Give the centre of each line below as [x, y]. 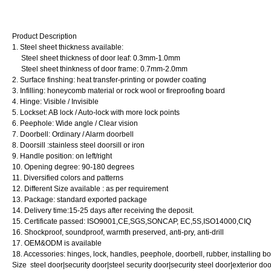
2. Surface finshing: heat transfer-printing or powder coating [109, 80]
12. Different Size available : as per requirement [90, 189]
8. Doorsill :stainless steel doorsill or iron [78, 145]
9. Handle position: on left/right [62, 156]
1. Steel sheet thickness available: [68, 47]
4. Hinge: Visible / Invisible [55, 102]
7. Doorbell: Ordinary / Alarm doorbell [73, 135]
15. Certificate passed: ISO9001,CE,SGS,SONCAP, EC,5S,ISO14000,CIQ [132, 222]
